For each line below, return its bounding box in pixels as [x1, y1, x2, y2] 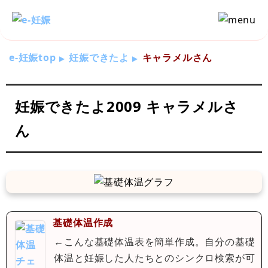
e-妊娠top [9, 51, 56, 64]
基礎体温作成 [53, 215, 114, 229]
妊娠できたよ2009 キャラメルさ [15, 96, 239, 116]
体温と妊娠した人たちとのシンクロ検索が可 [54, 251, 255, 264]
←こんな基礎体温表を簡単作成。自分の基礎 [54, 234, 255, 248]
